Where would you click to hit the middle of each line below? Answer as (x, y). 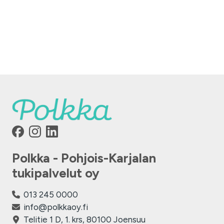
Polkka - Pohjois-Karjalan (84, 158)
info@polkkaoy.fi (56, 207)
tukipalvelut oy (56, 173)
